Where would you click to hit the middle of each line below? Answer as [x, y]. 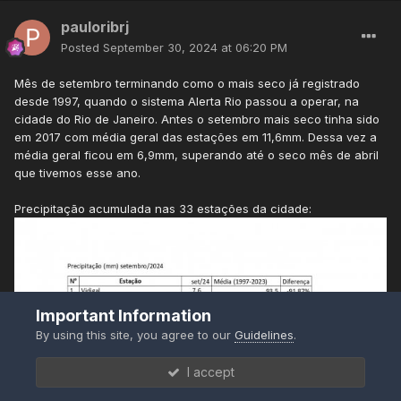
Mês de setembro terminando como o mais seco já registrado [187, 84]
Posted [82, 48]
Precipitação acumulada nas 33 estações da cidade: [163, 209]
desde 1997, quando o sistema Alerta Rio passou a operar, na [187, 102]
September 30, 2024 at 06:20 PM [195, 48]
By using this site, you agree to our [136, 335]
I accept [207, 372]
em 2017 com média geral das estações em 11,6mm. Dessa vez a [196, 137]
